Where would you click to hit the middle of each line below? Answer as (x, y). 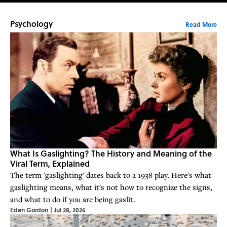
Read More (201, 25)
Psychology (31, 24)
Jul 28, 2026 (70, 210)
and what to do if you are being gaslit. (102, 199)
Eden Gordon (29, 210)
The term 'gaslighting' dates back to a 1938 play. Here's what (111, 175)
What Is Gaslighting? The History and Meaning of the (111, 154)
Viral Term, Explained (50, 164)
